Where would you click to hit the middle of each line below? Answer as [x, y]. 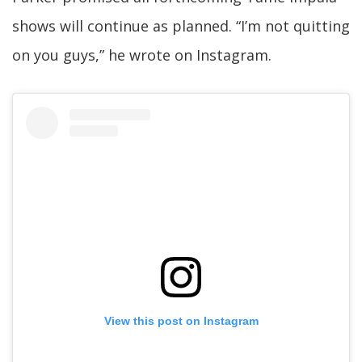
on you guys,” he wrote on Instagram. [142, 55]
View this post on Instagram [181, 320]
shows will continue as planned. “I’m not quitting [181, 26]
